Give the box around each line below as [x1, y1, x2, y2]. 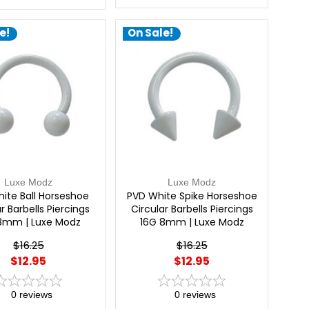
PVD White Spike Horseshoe [126, 188, 257, 203]
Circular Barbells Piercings [130, 201, 253, 216]
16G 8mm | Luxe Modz [139, 215, 244, 229]
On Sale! [127, 26, 173, 41]
